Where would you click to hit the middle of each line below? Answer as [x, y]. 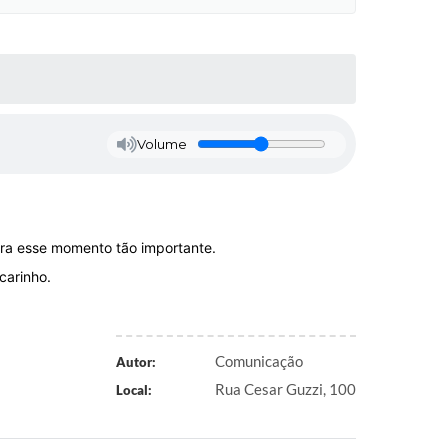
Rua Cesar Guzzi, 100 [285, 389]
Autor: [135, 362]
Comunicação [259, 361]
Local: [133, 390]
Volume [161, 144]
